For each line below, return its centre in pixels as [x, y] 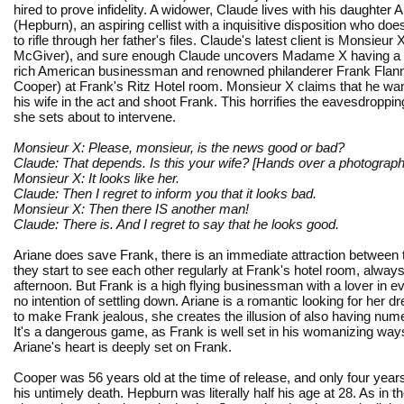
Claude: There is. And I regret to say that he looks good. [176, 224]
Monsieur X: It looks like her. [96, 178]
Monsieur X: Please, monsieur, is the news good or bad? [179, 147]
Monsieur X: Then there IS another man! [131, 208]
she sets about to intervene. [95, 116]
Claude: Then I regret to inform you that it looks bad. [165, 193]
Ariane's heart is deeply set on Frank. [123, 346]
